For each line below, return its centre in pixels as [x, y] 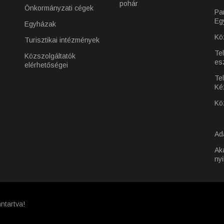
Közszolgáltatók [50, 56]
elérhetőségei [46, 65]
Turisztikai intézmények [62, 40]
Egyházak [40, 24]
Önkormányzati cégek [59, 8]
